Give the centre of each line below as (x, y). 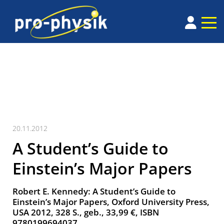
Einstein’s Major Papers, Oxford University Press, (111, 202)
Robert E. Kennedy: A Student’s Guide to (94, 191)
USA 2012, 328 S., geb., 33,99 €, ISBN (86, 212)
